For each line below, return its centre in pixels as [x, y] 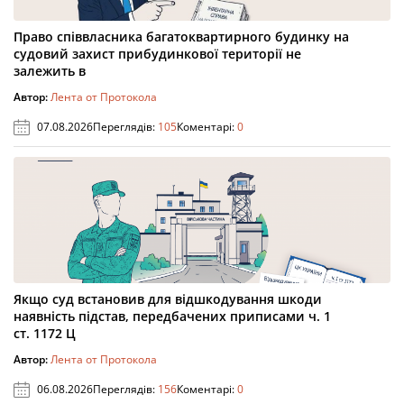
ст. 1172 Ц [45, 333]
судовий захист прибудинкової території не [157, 54]
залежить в [50, 71]
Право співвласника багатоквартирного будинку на [181, 37]
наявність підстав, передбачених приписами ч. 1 [172, 316]
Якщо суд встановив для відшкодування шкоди [168, 299]
